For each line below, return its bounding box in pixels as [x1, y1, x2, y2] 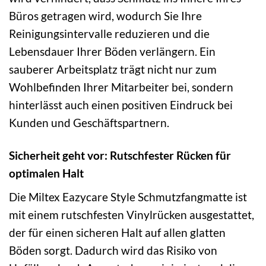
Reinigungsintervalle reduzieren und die [9, 27, 210, 41]
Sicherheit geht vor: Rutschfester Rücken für [9, 148, 231, 163]
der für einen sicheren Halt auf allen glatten [9, 226, 226, 240]
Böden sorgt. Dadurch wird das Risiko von [9, 243, 217, 258]
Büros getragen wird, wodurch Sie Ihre [9, 9, 202, 23]
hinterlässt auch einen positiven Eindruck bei [9, 98, 233, 112]
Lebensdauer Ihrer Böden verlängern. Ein [9, 45, 216, 59]
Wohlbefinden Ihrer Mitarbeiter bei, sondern [9, 80, 233, 94]
